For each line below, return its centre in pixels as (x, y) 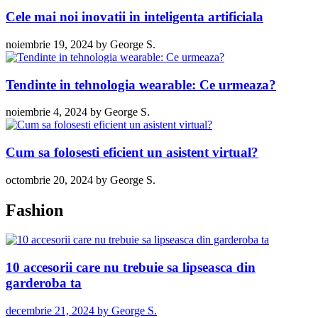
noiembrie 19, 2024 (49, 44)
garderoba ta (44, 283)
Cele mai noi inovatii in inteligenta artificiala (135, 17)
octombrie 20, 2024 (49, 180)
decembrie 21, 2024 (50, 310)
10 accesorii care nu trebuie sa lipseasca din (131, 268)
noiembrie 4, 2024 (46, 112)
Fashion (34, 210)
